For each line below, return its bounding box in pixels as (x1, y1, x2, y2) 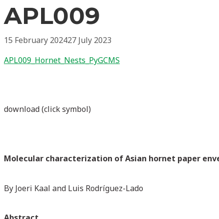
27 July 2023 (67, 35, 111, 45)
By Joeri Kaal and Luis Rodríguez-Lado (4, 182, 143, 194)
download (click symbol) (4, 104, 91, 115)
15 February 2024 (4, 35, 67, 45)
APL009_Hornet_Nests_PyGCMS (4, 55, 120, 66)
